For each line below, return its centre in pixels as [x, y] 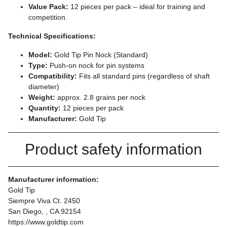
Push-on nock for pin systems [96, 66]
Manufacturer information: [53, 180]
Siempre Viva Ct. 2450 [44, 201]
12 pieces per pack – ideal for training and [137, 7]
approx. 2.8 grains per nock [100, 98]
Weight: [42, 98]
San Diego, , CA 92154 [45, 212]
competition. [48, 17]
